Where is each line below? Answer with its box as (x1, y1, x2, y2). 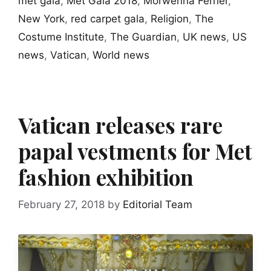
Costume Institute (18, 30, 104, 43)
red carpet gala (71, 12, 145, 25)
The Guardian (110, 30, 177, 43)
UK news (183, 30, 226, 43)
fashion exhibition (18, 162, 194, 191)
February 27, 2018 (18, 198, 105, 211)
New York (18, 12, 65, 25)
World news (93, 48, 149, 61)
